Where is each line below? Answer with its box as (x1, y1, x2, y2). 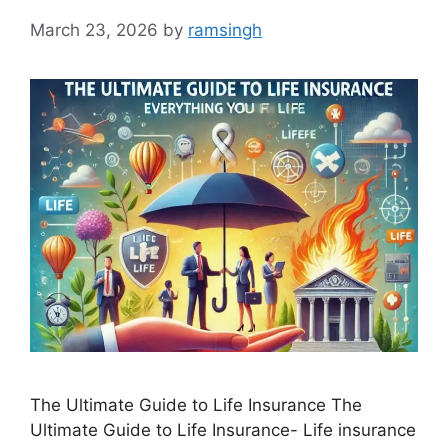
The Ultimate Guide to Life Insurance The (30, 395, 362, 416)
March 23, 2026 (30, 20, 158, 41)
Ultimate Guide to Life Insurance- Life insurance (30, 420, 416, 441)
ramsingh (188, 20, 262, 41)
